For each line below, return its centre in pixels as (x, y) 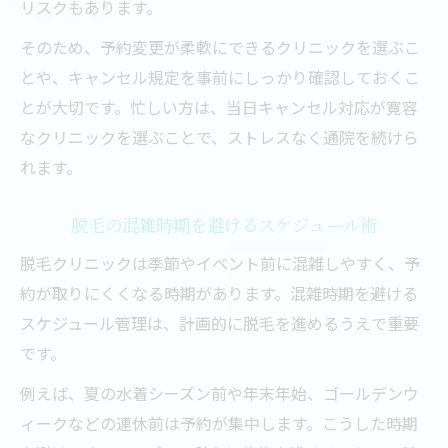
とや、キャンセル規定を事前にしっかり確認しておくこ (220, 77)
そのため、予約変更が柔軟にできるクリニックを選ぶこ (220, 47)
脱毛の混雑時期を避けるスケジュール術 (224, 224)
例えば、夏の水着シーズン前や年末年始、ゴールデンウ (219, 393)
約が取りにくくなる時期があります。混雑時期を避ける (219, 293)
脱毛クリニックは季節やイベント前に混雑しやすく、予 (220, 263)
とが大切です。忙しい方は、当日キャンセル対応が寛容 (219, 107)
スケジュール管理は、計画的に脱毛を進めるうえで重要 (219, 323)
